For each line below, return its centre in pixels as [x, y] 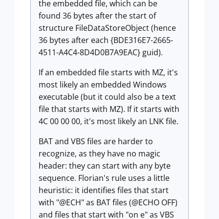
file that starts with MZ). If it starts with [109, 109]
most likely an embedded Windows [103, 85]
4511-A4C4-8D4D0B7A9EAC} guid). [101, 52]
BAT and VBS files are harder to [96, 141]
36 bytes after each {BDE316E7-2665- [106, 40]
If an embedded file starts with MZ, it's [108, 72]
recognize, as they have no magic [99, 153]
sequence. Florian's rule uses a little [104, 178]
